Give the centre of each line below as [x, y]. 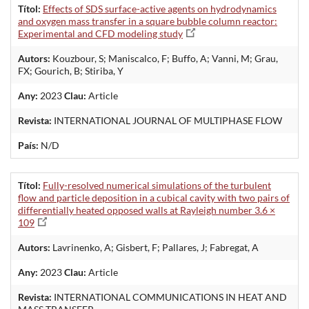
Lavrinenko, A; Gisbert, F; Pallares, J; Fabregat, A [154, 247]
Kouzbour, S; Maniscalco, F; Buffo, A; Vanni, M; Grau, [164, 58]
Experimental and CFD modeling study [100, 33]
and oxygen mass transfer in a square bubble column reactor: [148, 21]
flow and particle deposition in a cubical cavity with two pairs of [154, 197]
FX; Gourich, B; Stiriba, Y [71, 70]
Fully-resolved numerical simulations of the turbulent [157, 185]
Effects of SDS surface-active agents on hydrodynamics [160, 8]
